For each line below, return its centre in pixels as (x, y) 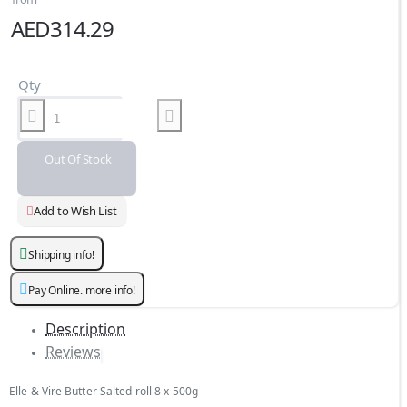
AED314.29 (62, 29)
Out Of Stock (78, 159)
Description (85, 328)
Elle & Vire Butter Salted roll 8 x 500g (104, 391)
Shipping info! (61, 254)
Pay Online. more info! (82, 290)
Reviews (73, 351)
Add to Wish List (75, 210)
